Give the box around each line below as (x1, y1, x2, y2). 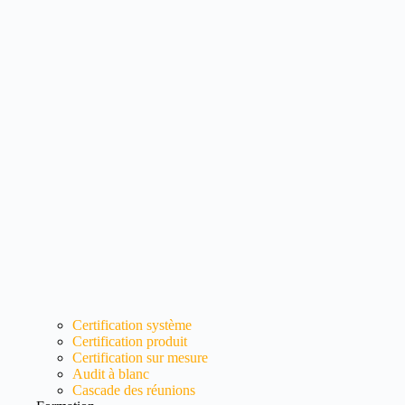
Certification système (72, 317, 192, 334)
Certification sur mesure (72, 350, 208, 366)
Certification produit (72, 334, 187, 350)
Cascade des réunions (72, 382, 195, 399)
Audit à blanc (72, 366, 149, 382)
